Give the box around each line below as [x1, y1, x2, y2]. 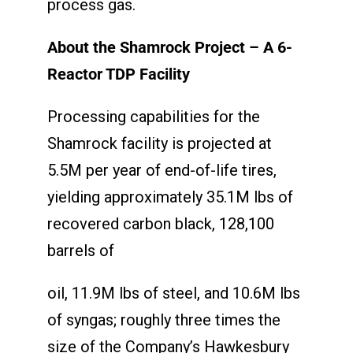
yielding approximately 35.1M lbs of [46, 187, 293, 206]
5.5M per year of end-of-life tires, [46, 160, 277, 180]
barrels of [46, 240, 114, 260]
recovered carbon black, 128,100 [46, 214, 274, 233]
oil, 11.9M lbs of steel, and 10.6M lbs [46, 283, 300, 303]
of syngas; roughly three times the [46, 310, 281, 329]
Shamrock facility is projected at [46, 133, 272, 153]
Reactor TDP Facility [46, 64, 190, 84]
